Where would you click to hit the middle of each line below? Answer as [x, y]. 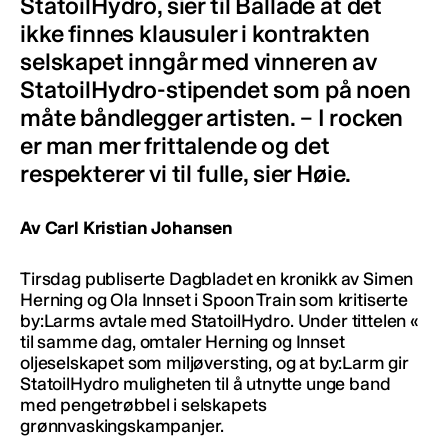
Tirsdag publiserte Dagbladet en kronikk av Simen [217, 278]
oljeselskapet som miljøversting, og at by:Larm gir [214, 362]
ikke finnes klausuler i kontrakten [195, 33]
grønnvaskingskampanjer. [122, 425]
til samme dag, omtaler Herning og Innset [182, 341]
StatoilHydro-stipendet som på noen [215, 89]
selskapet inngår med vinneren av [198, 61]
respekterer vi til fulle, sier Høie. [186, 173]
